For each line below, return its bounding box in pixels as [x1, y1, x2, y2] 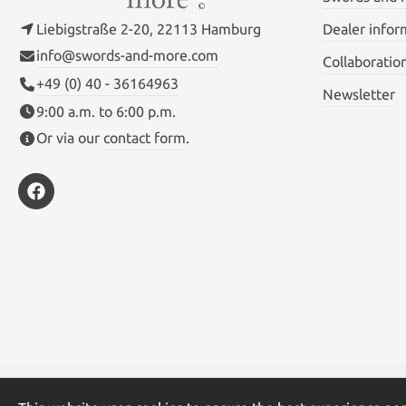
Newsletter [323, 85, 395, 102]
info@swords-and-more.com [36, 46, 218, 63]
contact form [103, 129, 186, 146]
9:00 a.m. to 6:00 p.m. [36, 102, 176, 120]
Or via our [36, 129, 103, 146]
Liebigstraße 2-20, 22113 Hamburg [36, 20, 261, 37]
